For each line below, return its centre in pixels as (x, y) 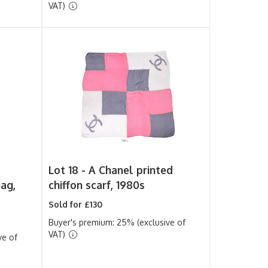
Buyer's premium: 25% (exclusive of (117, 222)
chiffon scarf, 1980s (97, 185)
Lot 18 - (69, 170)
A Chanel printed (131, 170)
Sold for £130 (76, 204)
